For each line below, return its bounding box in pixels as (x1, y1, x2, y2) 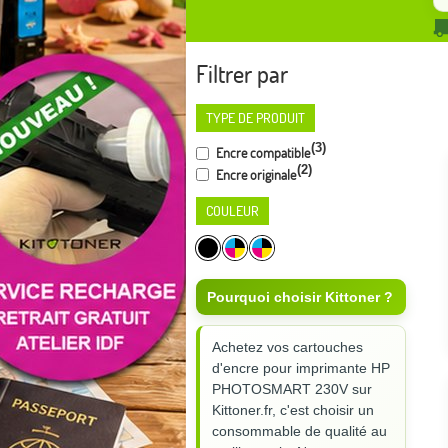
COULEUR (206, 202, 259, 221)
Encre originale (213, 165, 296, 184)
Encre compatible (213, 143, 310, 162)
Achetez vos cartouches (212, 339, 363, 356)
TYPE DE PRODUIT (206, 109, 305, 127)
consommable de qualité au (212, 423, 387, 440)
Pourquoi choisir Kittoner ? (207, 289, 393, 306)
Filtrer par (196, 59, 288, 89)
